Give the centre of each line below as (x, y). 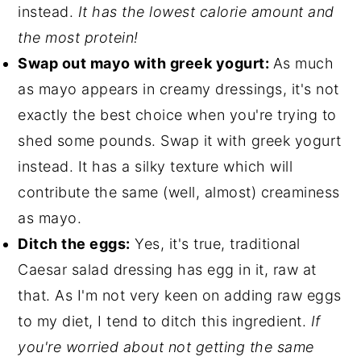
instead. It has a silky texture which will (156, 166)
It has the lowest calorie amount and (206, 12)
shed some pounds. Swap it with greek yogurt (180, 141)
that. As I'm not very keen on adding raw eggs (180, 295)
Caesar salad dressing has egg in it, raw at (167, 270)
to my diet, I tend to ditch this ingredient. (164, 321)
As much (303, 63)
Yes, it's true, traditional (215, 244)
